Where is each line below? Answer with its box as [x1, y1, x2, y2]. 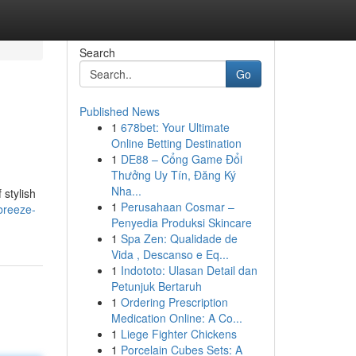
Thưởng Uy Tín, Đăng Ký [110, 167, 236, 183]
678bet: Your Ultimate [120, 119, 230, 135]
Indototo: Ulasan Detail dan [120, 262, 257, 278]
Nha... [110, 183, 141, 199]
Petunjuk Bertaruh [110, 278, 202, 294]
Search [79, 44, 115, 60]
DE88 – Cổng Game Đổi [120, 151, 242, 167]
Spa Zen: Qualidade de [120, 230, 238, 246]
